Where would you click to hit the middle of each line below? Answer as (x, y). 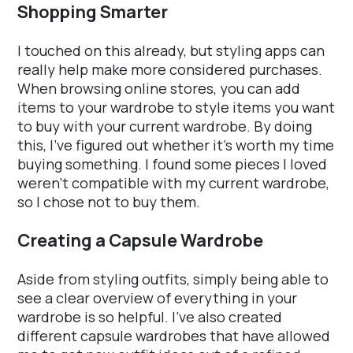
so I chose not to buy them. (109, 202)
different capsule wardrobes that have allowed (174, 336)
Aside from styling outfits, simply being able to (173, 279)
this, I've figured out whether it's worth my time (176, 145)
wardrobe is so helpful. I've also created (150, 317)
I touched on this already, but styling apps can (171, 51)
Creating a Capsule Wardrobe (140, 241)
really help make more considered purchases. (170, 70)
